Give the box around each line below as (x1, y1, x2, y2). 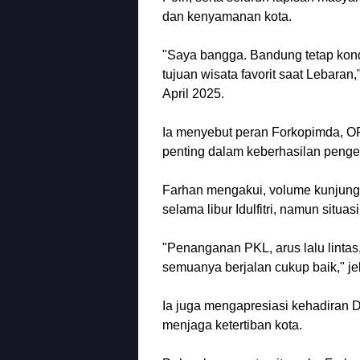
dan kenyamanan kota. (162, 9, 292, 23)
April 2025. (162, 86, 224, 100)
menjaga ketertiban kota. (162, 317, 302, 332)
